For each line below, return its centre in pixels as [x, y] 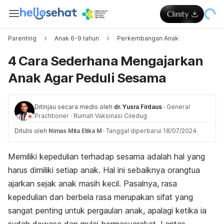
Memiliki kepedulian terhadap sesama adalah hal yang [106, 156]
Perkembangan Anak [148, 38]
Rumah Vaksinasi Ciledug [110, 116]
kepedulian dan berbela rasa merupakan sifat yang [100, 197]
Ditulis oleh [31, 131]
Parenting [22, 38]
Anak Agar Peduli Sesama [87, 78]
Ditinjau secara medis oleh [73, 107]
